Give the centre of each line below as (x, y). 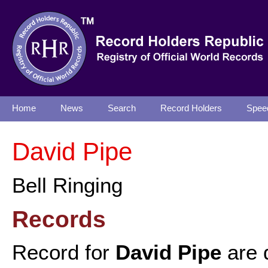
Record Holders (191, 108)
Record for (64, 252)
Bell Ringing (67, 185)
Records (59, 219)
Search (122, 108)
